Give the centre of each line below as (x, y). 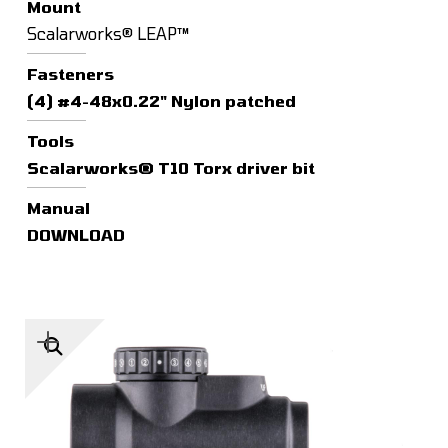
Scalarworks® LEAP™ (108, 33)
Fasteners (70, 73)
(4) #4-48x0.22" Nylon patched (161, 100)
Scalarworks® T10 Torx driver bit (170, 167)
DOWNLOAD (75, 234)
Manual (58, 207)
